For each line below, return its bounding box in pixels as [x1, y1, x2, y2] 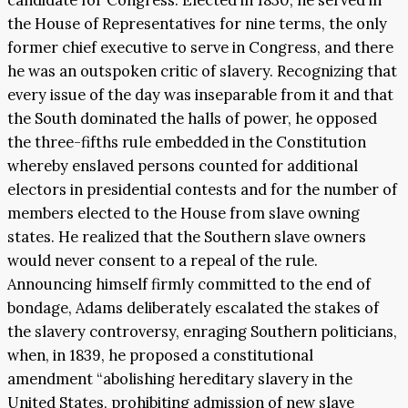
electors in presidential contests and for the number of [7, 179, 397, 199]
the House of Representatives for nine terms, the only [7, 14, 387, 34]
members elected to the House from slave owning [7, 203, 360, 223]
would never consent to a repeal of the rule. [7, 250, 318, 270]
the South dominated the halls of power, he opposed [7, 108, 377, 128]
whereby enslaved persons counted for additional [7, 156, 358, 176]
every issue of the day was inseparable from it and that [7, 85, 393, 105]
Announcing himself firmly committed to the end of [7, 274, 371, 294]
